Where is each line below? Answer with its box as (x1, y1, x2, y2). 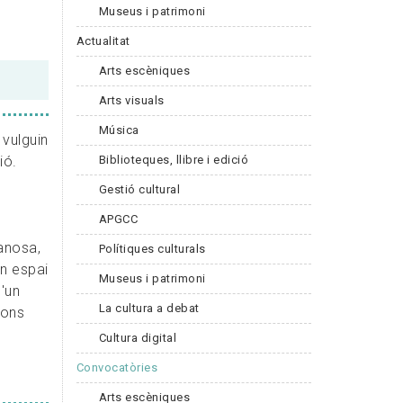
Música (98, 122, 139, 137)
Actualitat (76, 33, 130, 48)
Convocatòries (76, 360, 157, 374)
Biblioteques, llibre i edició (98, 152, 248, 166)
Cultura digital (98, 330, 176, 345)
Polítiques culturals (98, 241, 206, 255)
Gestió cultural (98, 182, 180, 196)
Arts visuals (98, 93, 165, 107)
